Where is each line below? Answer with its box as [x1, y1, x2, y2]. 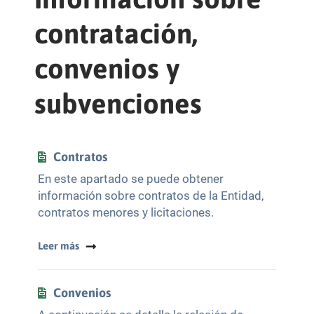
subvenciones [34, 88, 202, 119]
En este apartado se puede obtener [38, 172, 224, 186]
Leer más [38, 240, 79, 252]
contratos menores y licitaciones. [38, 205, 214, 219]
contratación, [34, 18, 198, 49]
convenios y [34, 53, 179, 84]
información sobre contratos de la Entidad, [38, 189, 264, 203]
